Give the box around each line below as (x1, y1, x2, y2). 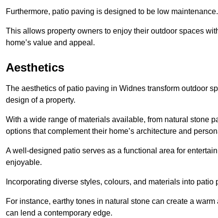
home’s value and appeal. (6, 38, 95, 47)
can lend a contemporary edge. (6, 208, 112, 217)
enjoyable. (6, 158, 42, 166)
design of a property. (6, 95, 75, 104)
